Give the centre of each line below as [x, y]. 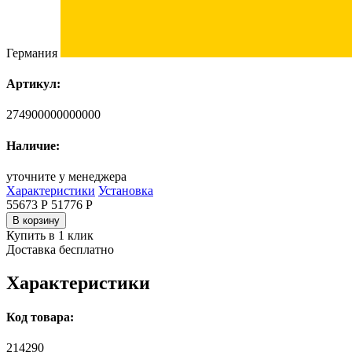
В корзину [36, 220]
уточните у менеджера [66, 176]
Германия [33, 53]
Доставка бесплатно [60, 249]
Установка [126, 190]
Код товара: [40, 317]
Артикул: [33, 84]
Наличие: [33, 145]
